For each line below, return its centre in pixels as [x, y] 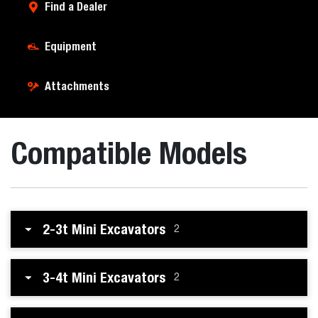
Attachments [77, 86]
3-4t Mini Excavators [104, 277]
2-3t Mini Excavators [104, 229]
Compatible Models [129, 153]
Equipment [71, 46]
